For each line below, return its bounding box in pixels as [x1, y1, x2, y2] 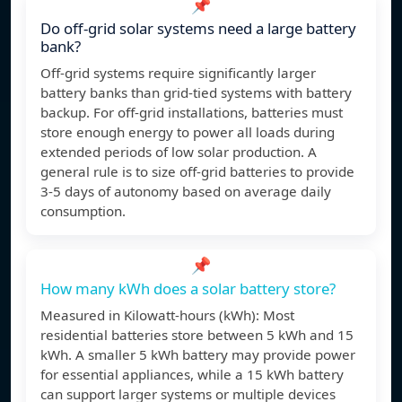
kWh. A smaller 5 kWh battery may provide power [40, 345, 355, 364]
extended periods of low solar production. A [40, 143, 317, 162]
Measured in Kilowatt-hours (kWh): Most [40, 306, 294, 325]
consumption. [40, 202, 126, 221]
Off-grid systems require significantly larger [40, 64, 316, 83]
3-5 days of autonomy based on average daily [40, 182, 331, 201]
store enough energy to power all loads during [40, 123, 335, 142]
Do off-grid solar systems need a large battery [40, 18, 356, 39]
